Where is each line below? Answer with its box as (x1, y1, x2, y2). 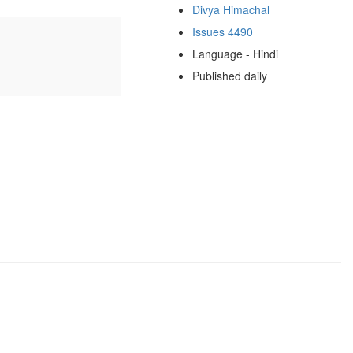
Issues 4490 (191, 23, 253, 39)
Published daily (191, 67, 267, 84)
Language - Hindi (191, 45, 278, 61)
